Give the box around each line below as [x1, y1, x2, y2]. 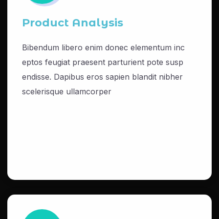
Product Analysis [22, 16, 123, 29]
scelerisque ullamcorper [22, 87, 111, 96]
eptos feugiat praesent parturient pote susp [22, 57, 183, 67]
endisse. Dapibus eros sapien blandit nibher [22, 72, 183, 82]
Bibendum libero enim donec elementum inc [22, 43, 185, 52]
